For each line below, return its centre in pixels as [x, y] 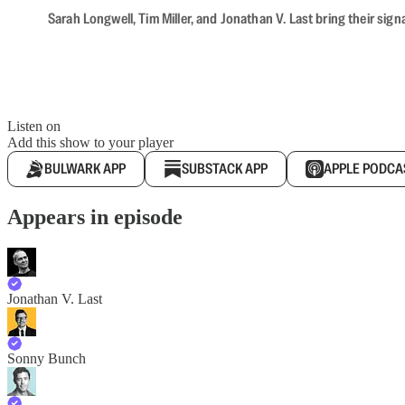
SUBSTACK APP [225, 168]
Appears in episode [95, 217]
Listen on [34, 126]
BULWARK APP [85, 168]
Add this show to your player [90, 142]
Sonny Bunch [47, 358]
